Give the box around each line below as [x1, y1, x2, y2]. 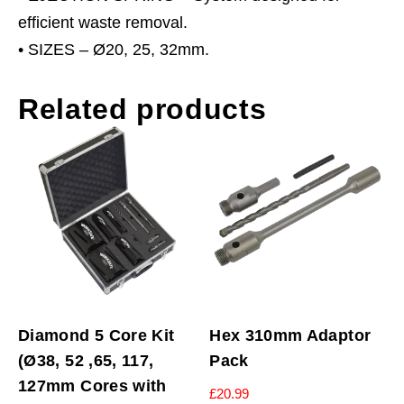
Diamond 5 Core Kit [18, 326, 175, 345]
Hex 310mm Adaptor [209, 326, 372, 345]
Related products [18, 92, 267, 125]
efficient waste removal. [18, 13, 188, 32]
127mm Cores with [18, 377, 167, 396]
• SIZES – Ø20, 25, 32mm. [18, 40, 209, 59]
